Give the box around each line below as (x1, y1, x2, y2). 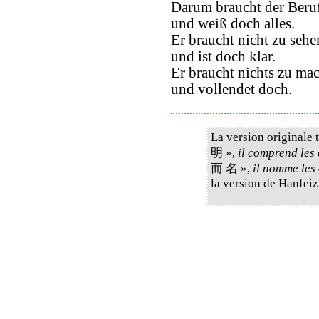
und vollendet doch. (171, 81, 292, 98)
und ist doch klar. (171, 48, 276, 65)
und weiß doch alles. (171, 16, 295, 32)
